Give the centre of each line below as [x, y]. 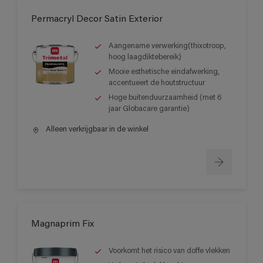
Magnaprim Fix [63, 225]
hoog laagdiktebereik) [145, 57]
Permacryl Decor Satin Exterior [97, 19]
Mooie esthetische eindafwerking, [164, 72]
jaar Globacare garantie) [149, 109]
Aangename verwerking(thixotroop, [167, 46]
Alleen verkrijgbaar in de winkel [96, 129]
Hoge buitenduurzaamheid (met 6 [165, 97]
